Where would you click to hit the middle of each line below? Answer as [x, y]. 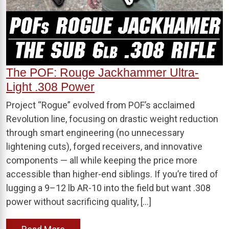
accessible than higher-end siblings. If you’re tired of [112, 174]
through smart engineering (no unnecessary [95, 132]
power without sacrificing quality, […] [79, 201]
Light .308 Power [50, 87]
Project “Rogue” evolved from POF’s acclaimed [100, 105]
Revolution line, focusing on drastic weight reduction [112, 119]
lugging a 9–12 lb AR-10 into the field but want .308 [108, 188]
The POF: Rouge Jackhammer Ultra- [102, 72]
